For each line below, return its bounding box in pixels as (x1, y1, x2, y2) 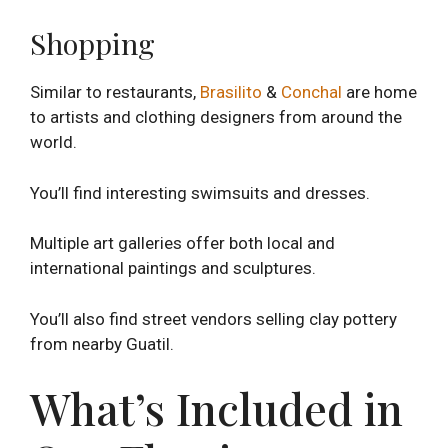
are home (342, 82, 417, 103)
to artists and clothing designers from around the (30, 107, 402, 128)
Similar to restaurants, (30, 82, 200, 103)
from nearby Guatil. (30, 333, 174, 354)
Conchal (281, 82, 342, 103)
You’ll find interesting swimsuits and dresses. (30, 182, 370, 203)
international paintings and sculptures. (30, 258, 316, 279)
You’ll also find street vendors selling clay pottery (30, 308, 397, 329)
